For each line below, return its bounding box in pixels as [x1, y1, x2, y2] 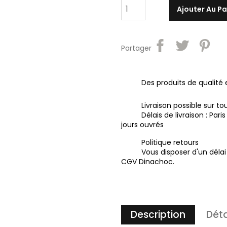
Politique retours [141, 137, 199, 147]
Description [131, 208, 185, 222]
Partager [121, 43, 152, 53]
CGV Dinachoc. [121, 156, 174, 167]
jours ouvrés [121, 119, 164, 130]
